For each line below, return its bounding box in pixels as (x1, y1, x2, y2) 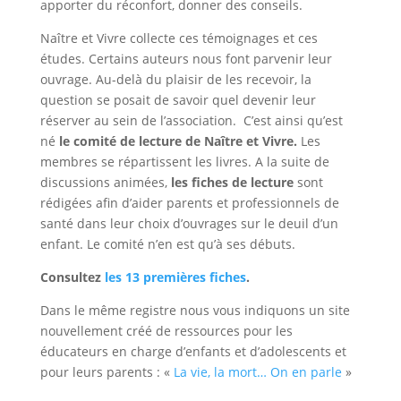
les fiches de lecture (170, 173, 294, 191)
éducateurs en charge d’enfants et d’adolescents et (39, 342, 346, 360)
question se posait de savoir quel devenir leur (39, 90, 316, 108)
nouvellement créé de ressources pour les (39, 321, 293, 339)
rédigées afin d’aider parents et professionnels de (39, 193, 339, 211)
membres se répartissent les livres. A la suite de (39, 152, 329, 170)
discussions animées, (39, 173, 171, 191)
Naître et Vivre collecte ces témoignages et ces (39, 29, 318, 47)
